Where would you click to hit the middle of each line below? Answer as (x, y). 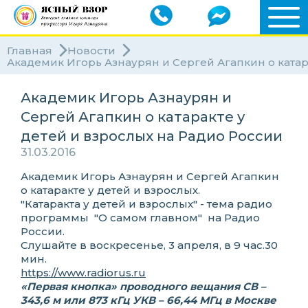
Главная (30, 50)
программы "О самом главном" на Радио (140, 218)
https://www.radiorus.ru (83, 273)
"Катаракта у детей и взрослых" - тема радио (146, 204)
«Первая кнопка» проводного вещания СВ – (143, 286)
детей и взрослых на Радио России (152, 136)
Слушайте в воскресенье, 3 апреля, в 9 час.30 (149, 245)
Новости (91, 50)
